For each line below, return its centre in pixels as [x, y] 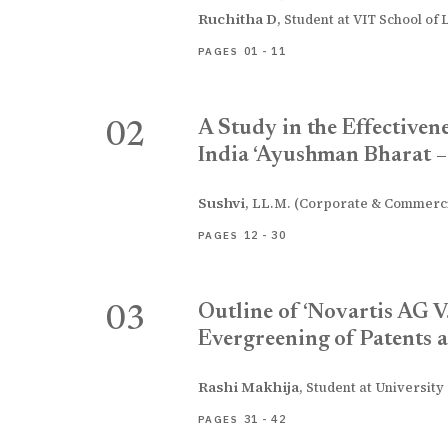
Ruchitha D [237, 19]
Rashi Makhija [248, 387]
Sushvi [221, 203]
